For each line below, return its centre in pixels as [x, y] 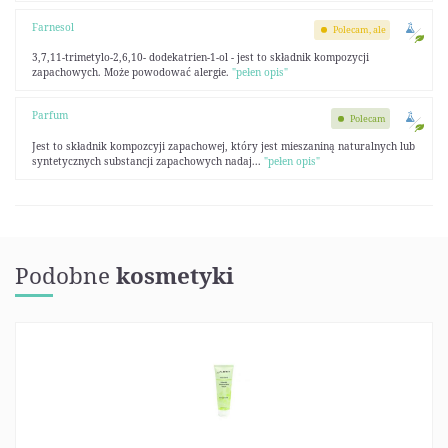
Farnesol [52, 26]
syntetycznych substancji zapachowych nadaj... [147, 160]
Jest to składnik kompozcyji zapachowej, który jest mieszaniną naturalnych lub [223, 145]
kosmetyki [175, 276]
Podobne [65, 276]
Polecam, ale [360, 30]
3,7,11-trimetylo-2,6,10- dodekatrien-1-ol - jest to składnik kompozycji [200, 57]
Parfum [49, 115]
